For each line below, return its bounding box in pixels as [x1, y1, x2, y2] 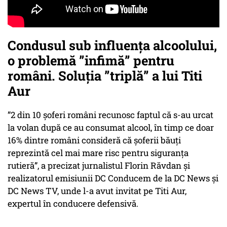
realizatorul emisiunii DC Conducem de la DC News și [8, 172, 218, 184]
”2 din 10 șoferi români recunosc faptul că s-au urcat [8, 109, 213, 121]
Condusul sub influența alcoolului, [8, 36, 217, 54]
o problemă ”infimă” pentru [8, 52, 174, 69]
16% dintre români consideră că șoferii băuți [8, 134, 181, 146]
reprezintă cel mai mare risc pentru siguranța [8, 147, 188, 159]
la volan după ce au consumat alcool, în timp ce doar [8, 122, 214, 134]
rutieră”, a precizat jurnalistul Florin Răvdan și [8, 160, 190, 172]
